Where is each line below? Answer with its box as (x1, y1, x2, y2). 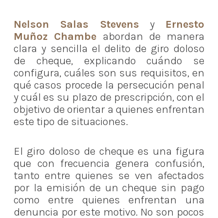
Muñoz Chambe (14, 30, 97, 43)
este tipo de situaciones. (14, 115, 128, 128)
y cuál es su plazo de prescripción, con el (14, 91, 204, 104)
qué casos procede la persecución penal (14, 79, 204, 92)
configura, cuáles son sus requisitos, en (14, 67, 204, 80)
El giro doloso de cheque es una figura (14, 145, 204, 158)
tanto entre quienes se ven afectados (14, 169, 204, 182)
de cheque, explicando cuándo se (14, 54, 204, 68)
